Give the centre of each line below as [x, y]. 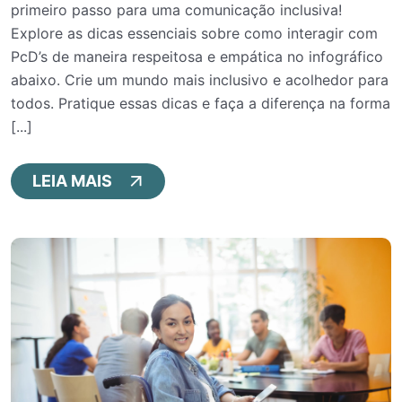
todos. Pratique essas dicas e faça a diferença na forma [201, 103]
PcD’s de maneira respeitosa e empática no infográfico [197, 56]
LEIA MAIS [72, 180]
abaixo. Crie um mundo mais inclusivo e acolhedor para [200, 79]
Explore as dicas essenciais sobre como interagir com [194, 33]
